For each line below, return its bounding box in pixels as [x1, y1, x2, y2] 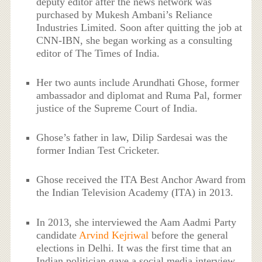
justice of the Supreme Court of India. [36, 102, 198, 114]
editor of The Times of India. [36, 47, 160, 59]
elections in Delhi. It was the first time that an [36, 242, 232, 254]
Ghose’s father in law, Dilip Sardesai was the [36, 132, 228, 144]
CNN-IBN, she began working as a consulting [36, 34, 233, 46]
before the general [149, 229, 229, 241]
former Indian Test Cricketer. [36, 144, 160, 157]
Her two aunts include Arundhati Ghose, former [36, 76, 240, 88]
